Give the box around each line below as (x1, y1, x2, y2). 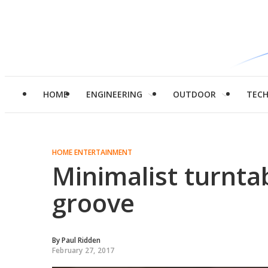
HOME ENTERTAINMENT (52, 147, 132, 157)
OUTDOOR (173, 89, 216, 100)
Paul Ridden (62, 235, 100, 245)
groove (52, 185, 135, 220)
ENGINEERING (86, 89, 142, 100)
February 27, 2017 (52, 245, 115, 255)
